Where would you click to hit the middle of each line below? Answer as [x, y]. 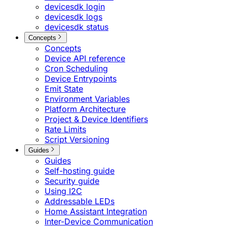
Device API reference [85, 58]
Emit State [64, 88]
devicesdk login [75, 6]
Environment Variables [87, 99]
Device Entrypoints [81, 78]
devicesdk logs [73, 16]
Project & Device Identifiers [96, 119]
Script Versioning [77, 139]
